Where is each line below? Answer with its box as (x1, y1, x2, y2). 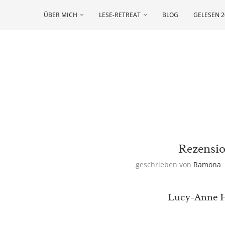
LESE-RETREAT (99, 11, 141, 19)
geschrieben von (136, 160, 194, 170)
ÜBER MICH (44, 11, 77, 19)
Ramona (193, 160, 221, 170)
